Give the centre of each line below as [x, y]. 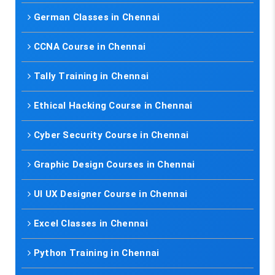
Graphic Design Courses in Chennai [114, 165]
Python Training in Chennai [96, 253]
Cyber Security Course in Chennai [111, 135]
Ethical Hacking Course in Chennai [113, 106]
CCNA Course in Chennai [90, 47]
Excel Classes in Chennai [91, 223]
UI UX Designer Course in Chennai [110, 194]
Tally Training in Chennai [91, 76]
